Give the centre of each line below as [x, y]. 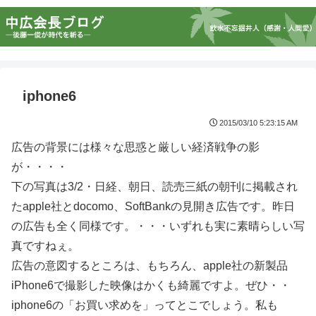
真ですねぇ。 [45, 246]
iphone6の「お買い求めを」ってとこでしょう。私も [145, 305]
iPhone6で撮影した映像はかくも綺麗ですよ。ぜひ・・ [151, 285]
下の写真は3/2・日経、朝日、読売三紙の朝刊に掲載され [154, 187]
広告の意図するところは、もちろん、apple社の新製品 [150, 266]
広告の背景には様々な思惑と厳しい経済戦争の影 [135, 147]
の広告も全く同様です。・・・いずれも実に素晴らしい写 [158, 226]
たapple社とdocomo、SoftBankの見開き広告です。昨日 [153, 206]
